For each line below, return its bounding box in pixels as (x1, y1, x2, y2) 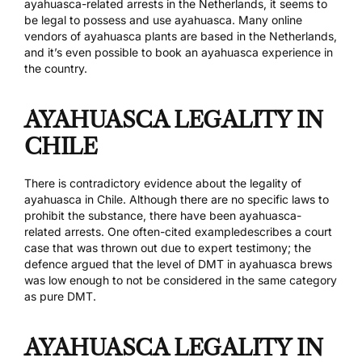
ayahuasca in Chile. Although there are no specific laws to (24, 192, 329, 207)
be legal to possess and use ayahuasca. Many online (24, 13, 302, 27)
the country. (24, 61, 87, 76)
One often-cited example (104, 225, 240, 239)
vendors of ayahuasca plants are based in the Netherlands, (24, 29, 337, 44)
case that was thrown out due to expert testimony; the (24, 241, 311, 255)
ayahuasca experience (198, 45, 321, 60)
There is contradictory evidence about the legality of (24, 176, 301, 191)
